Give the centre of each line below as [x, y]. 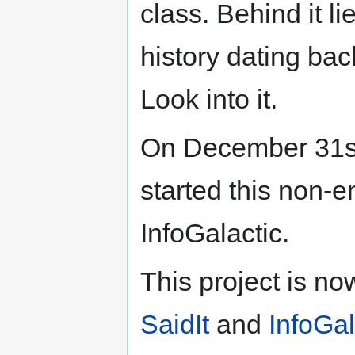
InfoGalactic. [215, 233]
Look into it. [209, 99]
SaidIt [175, 324]
